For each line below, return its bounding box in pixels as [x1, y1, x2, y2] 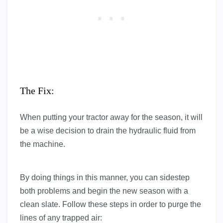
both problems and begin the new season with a [20, 187, 188, 196]
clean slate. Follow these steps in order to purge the [20, 200, 201, 209]
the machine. [20, 140, 65, 149]
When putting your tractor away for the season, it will [20, 113, 203, 122]
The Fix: [20, 85, 54, 97]
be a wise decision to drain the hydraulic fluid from [20, 126, 196, 135]
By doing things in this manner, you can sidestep [20, 173, 190, 182]
